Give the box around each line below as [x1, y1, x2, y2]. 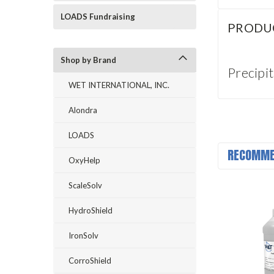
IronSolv [68, 231, 98, 240]
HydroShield [68, 206, 113, 215]
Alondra [68, 105, 97, 115]
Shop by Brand [61, 55, 116, 65]
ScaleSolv [68, 180, 102, 190]
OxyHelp [68, 155, 100, 165]
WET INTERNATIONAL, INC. [68, 80, 169, 90]
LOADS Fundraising [61, 12, 135, 21]
